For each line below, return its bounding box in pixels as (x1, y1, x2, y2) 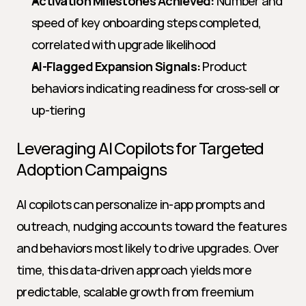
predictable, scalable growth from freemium (16, 283, 254, 300)
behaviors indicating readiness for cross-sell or (31, 80, 280, 96)
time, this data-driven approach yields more (16, 262, 252, 278)
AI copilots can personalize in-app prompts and (16, 196, 264, 212)
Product (200, 58, 247, 74)
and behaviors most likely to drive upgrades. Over (16, 240, 279, 256)
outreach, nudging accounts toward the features (16, 218, 286, 234)
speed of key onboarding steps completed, (31, 14, 262, 31)
